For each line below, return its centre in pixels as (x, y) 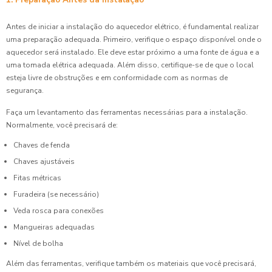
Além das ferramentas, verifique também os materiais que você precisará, (131, 264)
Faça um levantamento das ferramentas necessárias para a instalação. (127, 112)
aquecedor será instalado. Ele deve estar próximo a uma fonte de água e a (133, 52)
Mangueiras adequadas (54, 227)
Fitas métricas (37, 178)
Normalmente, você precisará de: (62, 125)
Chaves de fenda (42, 145)
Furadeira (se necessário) (56, 194)
